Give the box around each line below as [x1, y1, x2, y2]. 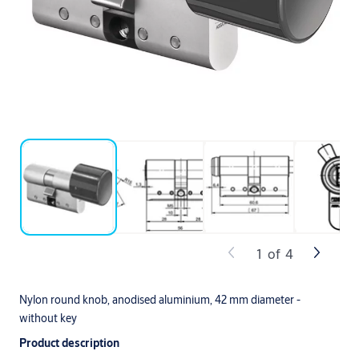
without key [19, 311, 77, 326]
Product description [19, 336, 119, 351]
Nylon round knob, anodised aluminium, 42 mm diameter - [19, 292, 301, 308]
